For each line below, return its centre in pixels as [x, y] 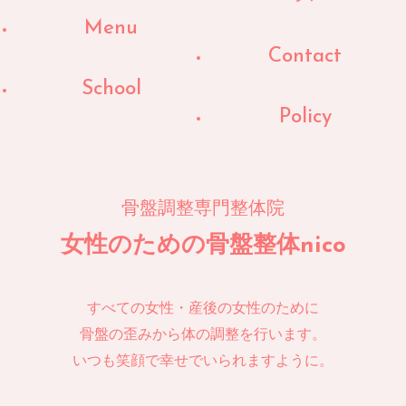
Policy [305, 118]
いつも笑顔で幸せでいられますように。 [203, 362]
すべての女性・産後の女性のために [203, 309]
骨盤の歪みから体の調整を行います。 [203, 336]
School [111, 90]
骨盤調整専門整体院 [203, 210]
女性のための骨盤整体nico [203, 246]
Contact [305, 57]
